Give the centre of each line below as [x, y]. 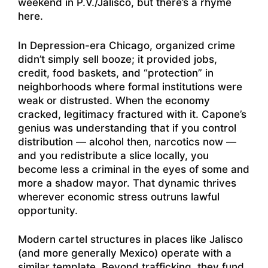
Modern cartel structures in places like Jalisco [130, 240]
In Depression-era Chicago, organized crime [127, 45]
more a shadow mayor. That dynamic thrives [127, 183]
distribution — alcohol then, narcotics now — [127, 141]
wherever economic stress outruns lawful [119, 197]
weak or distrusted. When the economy [114, 100]
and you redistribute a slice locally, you [113, 155]
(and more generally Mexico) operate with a [125, 253]
